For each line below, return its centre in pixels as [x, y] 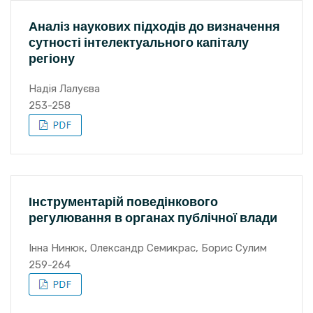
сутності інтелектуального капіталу [139, 42]
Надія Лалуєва [64, 89]
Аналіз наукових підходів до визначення [154, 26]
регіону [52, 58]
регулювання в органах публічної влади [153, 218]
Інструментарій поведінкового [123, 202]
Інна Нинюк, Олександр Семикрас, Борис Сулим [148, 248]
